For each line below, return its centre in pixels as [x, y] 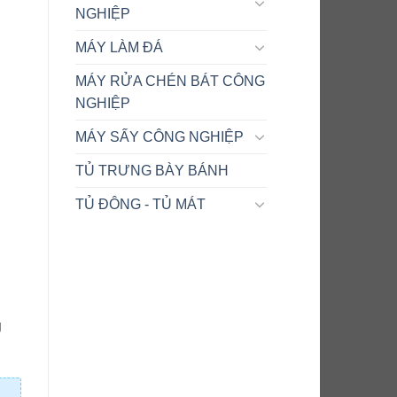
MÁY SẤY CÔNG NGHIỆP [159, 136]
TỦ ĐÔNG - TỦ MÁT [140, 204]
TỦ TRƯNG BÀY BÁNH [152, 170]
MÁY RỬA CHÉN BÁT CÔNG [170, 81]
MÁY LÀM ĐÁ [119, 47]
